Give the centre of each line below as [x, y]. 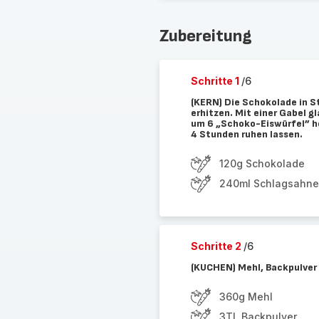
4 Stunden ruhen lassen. [246, 134]
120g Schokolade [262, 163]
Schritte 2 [217, 246]
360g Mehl [246, 297]
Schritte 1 [216, 81]
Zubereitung [205, 36]
